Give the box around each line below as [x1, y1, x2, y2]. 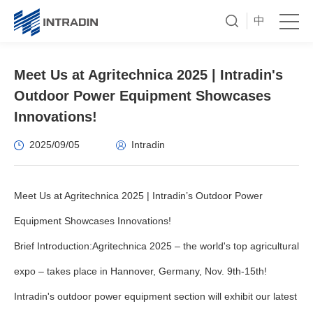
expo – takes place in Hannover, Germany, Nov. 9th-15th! [14, 265, 267, 277]
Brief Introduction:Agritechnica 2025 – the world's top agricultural [14, 240, 299, 252]
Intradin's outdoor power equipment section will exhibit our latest [14, 291, 297, 302]
